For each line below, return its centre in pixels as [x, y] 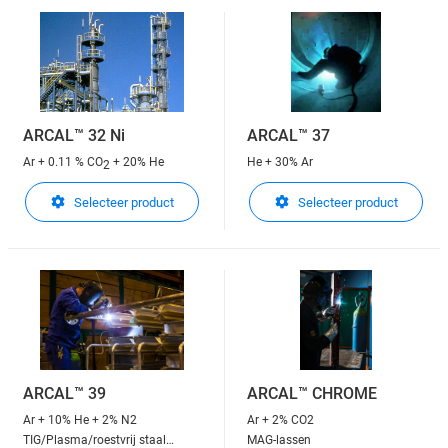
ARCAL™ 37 [288, 135]
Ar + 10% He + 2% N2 [80, 420]
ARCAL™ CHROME [312, 393]
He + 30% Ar [280, 162]
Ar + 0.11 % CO [63, 162]
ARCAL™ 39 [64, 393]
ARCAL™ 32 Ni [74, 135]
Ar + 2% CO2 [280, 420]
